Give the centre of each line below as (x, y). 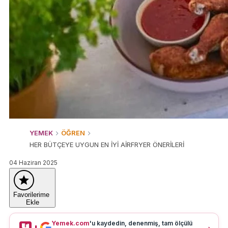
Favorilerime (32, 195)
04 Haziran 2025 (33, 163)
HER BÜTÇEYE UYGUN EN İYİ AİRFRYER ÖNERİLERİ (107, 145)
